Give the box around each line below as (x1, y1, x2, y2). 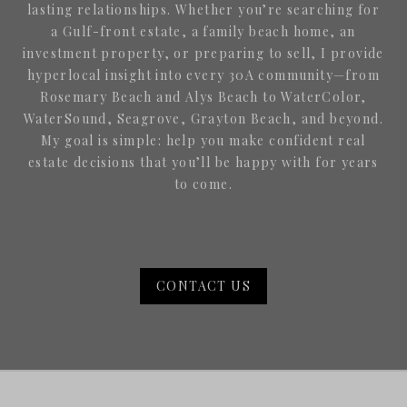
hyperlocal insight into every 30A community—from (26, 66, 381, 84)
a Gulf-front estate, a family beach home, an (51, 23, 356, 41)
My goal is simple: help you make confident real (41, 132, 366, 150)
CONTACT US (156, 277, 251, 295)
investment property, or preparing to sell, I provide (23, 45, 384, 63)
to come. (174, 175, 233, 194)
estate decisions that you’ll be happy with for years (28, 154, 379, 172)
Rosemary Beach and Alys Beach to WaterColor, (40, 88, 367, 106)
